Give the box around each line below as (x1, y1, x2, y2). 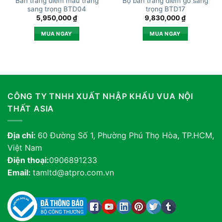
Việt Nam (7, 143, 42, 153)
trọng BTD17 (145, 4, 185, 13)
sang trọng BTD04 (27, 4, 86, 13)
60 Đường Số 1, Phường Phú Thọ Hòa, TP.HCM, (38, 130, 214, 141)
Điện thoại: (7, 155, 49, 166)
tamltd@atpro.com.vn (33, 167, 114, 178)
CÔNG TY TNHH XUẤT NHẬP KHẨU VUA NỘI (7, 91, 193, 101)
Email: (7, 167, 33, 178)
